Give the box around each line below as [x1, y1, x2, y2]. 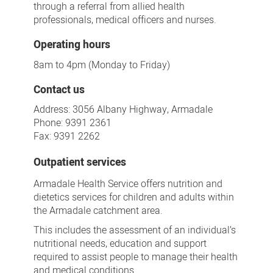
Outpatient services [33, 155, 126, 170]
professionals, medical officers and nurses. [33, 13, 216, 27]
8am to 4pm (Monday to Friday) [33, 57, 170, 73]
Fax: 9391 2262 [33, 129, 100, 144]
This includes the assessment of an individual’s [33, 222, 236, 238]
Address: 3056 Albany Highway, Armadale [33, 102, 213, 117]
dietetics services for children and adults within [33, 190, 234, 205]
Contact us [33, 82, 85, 97]
